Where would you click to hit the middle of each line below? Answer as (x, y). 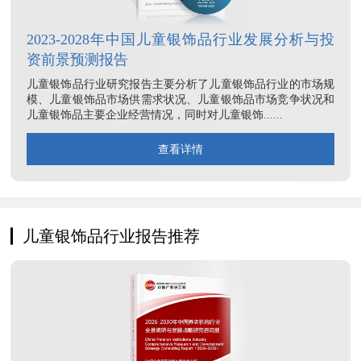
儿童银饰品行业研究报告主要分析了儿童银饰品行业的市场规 (180, 85)
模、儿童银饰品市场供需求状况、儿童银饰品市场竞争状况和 (180, 100)
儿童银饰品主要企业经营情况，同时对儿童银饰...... (155, 115)
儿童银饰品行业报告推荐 (111, 237)
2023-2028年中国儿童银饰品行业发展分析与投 (180, 40)
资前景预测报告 (77, 60)
